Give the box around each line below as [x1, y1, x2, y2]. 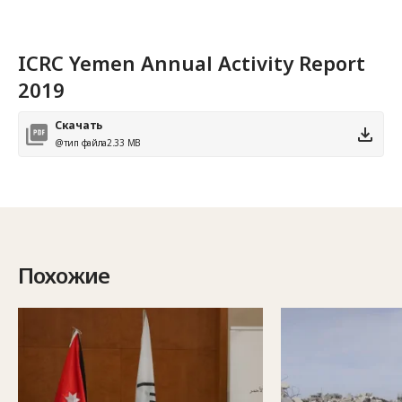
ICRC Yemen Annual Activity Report [18, 49, 365, 76]
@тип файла [55, 136, 107, 149]
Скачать [55, 118, 102, 133]
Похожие [18, 260, 109, 290]
